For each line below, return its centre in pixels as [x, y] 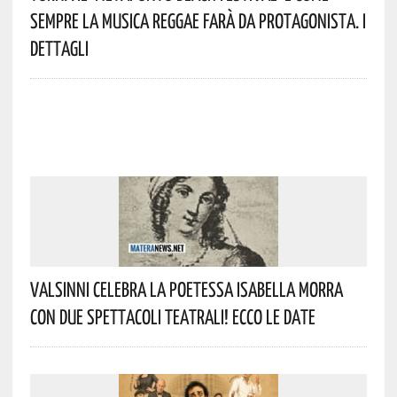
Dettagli [59, 48]
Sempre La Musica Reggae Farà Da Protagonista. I [198, 21]
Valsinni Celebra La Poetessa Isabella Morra [186, 288]
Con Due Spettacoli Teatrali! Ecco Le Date [172, 316]
